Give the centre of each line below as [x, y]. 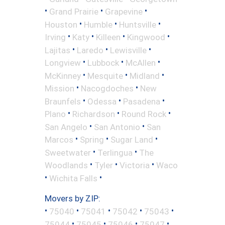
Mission [60, 88]
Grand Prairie [74, 11]
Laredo [90, 50]
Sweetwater [68, 152]
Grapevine [124, 11]
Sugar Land [132, 139]
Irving [55, 37]
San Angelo [66, 127]
